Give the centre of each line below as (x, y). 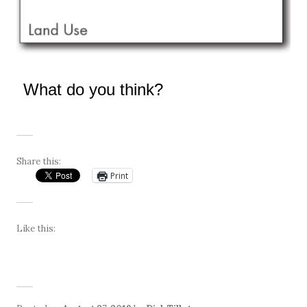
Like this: (36, 229)
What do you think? (93, 90)
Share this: (39, 162)
